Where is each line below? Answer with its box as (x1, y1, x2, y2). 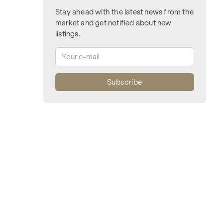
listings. (55, 29, 81, 39)
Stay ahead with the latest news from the (55, 7, 194, 17)
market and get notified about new (55, 18, 172, 28)
